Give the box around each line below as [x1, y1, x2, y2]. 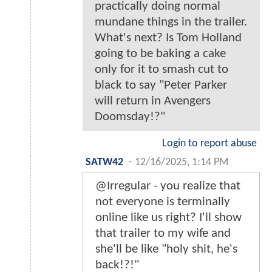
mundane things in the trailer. [95, 15, 247, 29]
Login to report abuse [162, 138, 257, 149]
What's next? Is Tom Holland [95, 31, 242, 44]
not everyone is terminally [95, 195, 230, 208]
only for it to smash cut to [95, 63, 228, 76]
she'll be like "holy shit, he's [95, 242, 237, 256]
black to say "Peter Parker [95, 78, 227, 92]
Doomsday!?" [95, 110, 165, 123]
